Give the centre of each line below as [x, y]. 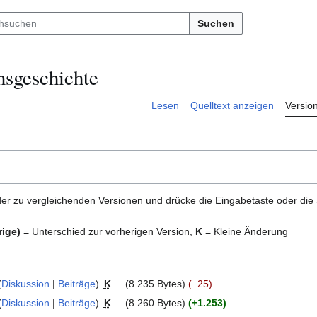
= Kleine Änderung [245, 232]
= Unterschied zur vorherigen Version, [108, 232]
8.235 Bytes [155, 284]
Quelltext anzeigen [232, 106]
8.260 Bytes [155, 302]
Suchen [216, 23]
